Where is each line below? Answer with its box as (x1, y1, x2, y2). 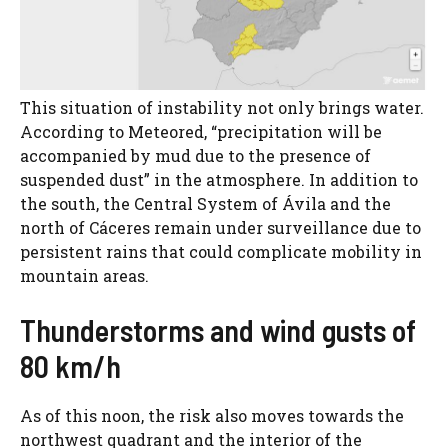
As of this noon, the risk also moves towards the (20, 404, 404, 426)
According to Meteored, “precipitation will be (20, 120, 382, 142)
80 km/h (20, 347, 121, 384)
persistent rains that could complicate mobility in (20, 240, 422, 262)
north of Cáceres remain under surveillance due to (20, 216, 421, 238)
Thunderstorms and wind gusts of (20, 311, 416, 348)
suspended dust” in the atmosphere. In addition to (20, 168, 418, 190)
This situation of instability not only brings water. (20, 96, 424, 118)
